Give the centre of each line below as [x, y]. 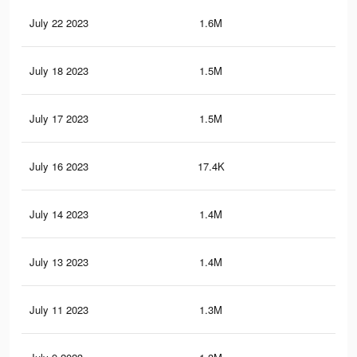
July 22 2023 [59, 23]
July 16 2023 [59, 167]
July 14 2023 [59, 214]
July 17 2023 [59, 119]
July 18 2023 [59, 71]
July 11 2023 [59, 310]
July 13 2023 [59, 262]
